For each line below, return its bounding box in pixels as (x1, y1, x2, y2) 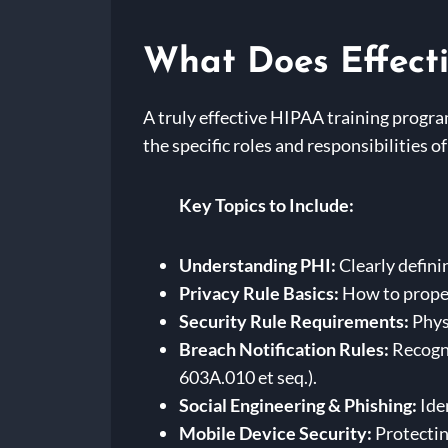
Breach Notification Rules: (179, 338, 389, 361)
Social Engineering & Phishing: (179, 394, 417, 417)
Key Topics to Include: (179, 194, 354, 217)
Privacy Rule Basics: (179, 282, 339, 305)
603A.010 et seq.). (179, 366, 317, 389)
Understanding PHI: (179, 254, 336, 277)
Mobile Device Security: (179, 422, 372, 445)
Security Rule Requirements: (179, 310, 409, 333)
